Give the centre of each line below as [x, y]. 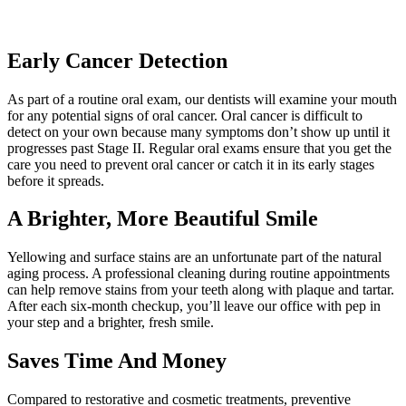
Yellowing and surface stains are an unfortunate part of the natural [194, 257]
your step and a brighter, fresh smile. [111, 323]
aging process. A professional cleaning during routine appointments [198, 274]
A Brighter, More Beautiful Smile [163, 219]
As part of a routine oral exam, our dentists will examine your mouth [202, 99]
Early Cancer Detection [117, 60]
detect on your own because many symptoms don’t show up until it [198, 131]
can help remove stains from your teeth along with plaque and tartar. [201, 290]
